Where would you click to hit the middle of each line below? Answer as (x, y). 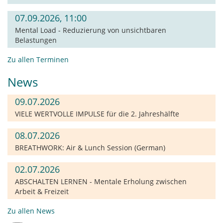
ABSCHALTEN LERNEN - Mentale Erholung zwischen (101, 181)
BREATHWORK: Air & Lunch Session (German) (90, 147)
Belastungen (36, 40)
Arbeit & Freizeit (42, 191)
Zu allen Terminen (38, 59)
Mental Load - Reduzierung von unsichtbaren (91, 30)
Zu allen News (31, 211)
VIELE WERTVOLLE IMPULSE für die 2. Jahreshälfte (97, 113)
